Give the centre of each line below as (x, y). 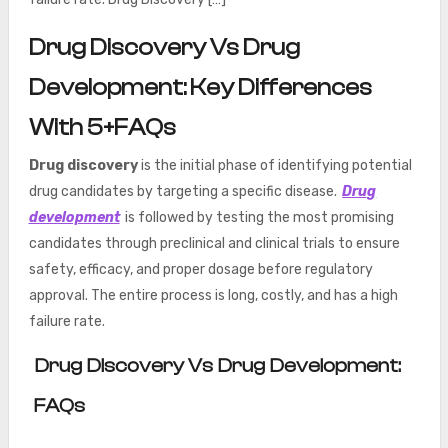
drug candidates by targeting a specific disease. (184, 191)
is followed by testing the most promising (258, 217)
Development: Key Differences (200, 87)
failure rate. (66, 321)
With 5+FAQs (102, 127)
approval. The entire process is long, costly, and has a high (213, 295)
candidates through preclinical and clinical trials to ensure (214, 243)
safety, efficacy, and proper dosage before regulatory (200, 269)
